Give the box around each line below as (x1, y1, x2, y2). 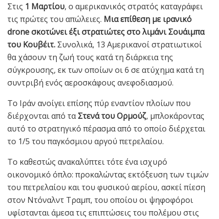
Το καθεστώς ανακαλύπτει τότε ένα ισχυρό (7, 156, 167, 167)
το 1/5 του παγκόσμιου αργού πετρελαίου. (7, 135, 164, 147)
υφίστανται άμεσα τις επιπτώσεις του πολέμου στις (7, 207, 199, 218)
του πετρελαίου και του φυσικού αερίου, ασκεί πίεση (7, 181, 205, 193)
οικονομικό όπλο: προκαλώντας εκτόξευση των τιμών (7, 169, 209, 180)
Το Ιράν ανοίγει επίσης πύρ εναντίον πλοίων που (7, 97, 191, 109)
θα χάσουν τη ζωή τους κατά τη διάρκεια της (7, 51, 173, 63)
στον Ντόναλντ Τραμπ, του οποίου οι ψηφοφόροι (7, 194, 193, 205)
